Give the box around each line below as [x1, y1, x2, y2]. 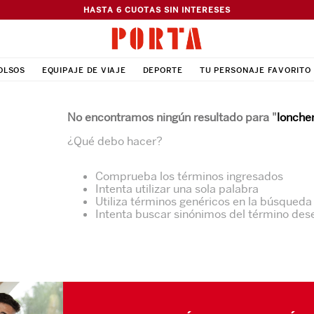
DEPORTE [142, 65, 183, 75]
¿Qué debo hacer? [67, 134, 163, 148]
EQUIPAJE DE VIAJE [41, 65, 126, 75]
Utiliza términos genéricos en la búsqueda [95, 194, 312, 208]
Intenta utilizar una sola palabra [95, 182, 259, 196]
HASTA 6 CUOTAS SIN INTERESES [83, 5, 231, 15]
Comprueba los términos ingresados [95, 169, 283, 183]
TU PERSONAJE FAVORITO [199, 65, 311, 75]
